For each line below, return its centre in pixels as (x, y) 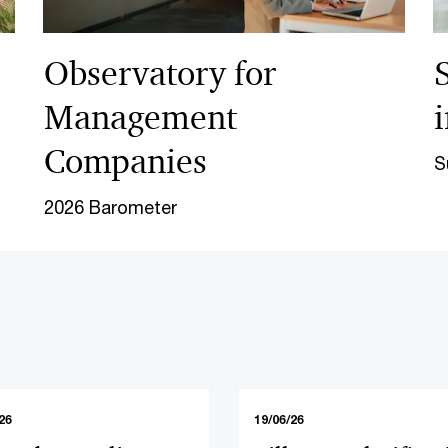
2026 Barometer (110, 207)
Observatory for (160, 73)
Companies (125, 161)
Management (140, 117)
